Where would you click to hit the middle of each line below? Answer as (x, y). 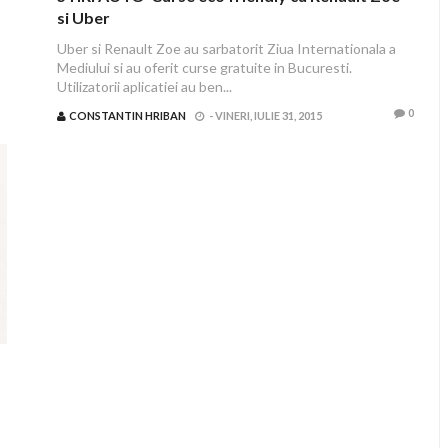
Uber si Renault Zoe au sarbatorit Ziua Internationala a (226, 48)
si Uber (83, 17)
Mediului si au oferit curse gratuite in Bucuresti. (204, 67)
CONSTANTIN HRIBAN (127, 115)
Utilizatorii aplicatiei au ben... (144, 86)
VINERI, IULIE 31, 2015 (268, 115)
